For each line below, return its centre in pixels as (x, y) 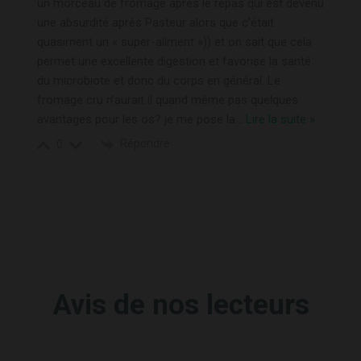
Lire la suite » (280, 120)
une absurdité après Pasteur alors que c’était (156, 23)
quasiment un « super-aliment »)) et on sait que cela (174, 42)
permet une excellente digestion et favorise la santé (174, 62)
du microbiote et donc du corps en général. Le (159, 81)
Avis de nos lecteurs (180, 304)
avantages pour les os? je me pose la (136, 120)
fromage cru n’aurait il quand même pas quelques (168, 100)
